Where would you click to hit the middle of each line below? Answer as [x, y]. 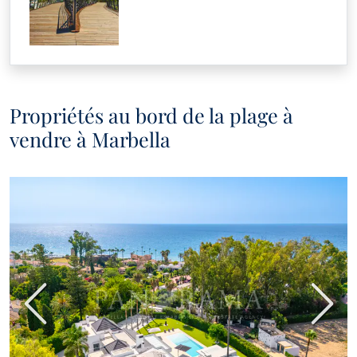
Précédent [65, 312]
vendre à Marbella [90, 139]
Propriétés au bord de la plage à [151, 116]
